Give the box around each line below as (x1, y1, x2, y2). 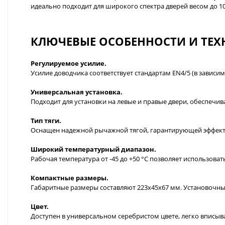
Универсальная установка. (31, 87, 123, 96)
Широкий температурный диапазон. (31, 144, 156, 154)
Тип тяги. (31, 116, 61, 125)
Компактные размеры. (31, 173, 108, 182)
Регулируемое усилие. (31, 58, 106, 68)
